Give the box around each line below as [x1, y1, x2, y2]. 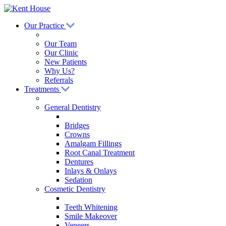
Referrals [44, 76, 73, 84]
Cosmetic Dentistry [44, 185, 105, 193]
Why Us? [44, 67, 75, 75]
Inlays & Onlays [65, 166, 117, 175]
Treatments [24, 85, 61, 93]
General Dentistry [44, 103, 101, 111]
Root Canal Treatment [65, 148, 135, 157]
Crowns [65, 130, 90, 139]
